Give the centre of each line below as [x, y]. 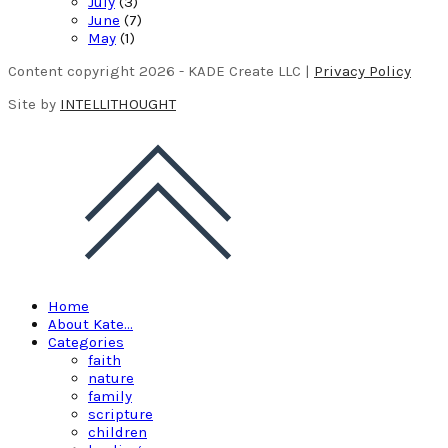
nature [111, 378]
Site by [34, 104]
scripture [120, 414]
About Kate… [90, 324]
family [110, 396]
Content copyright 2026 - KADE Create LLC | [161, 71]
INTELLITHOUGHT [118, 104]
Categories [86, 342]
